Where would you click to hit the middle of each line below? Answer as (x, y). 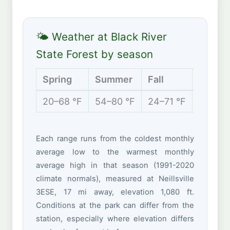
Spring (57, 80)
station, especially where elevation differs (115, 219)
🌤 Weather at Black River (102, 36)
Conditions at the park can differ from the (115, 206)
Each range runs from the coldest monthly (115, 139)
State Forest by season (95, 54)
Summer (114, 80)
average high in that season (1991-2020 (115, 166)
